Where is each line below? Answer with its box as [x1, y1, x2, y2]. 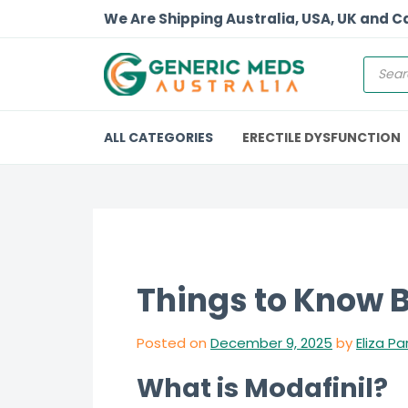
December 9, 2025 [210, 333, 332, 352]
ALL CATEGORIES [104, 128, 213, 147]
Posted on [137, 333, 210, 352]
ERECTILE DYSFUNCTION [242, 128, 401, 147]
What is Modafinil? [137, 370, 388, 406]
